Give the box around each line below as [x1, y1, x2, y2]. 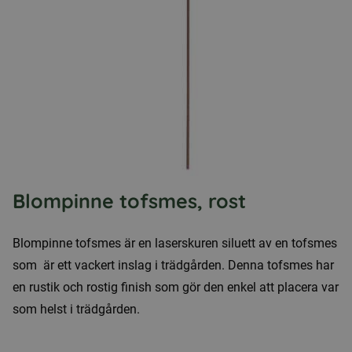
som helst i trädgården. [13, 302, 140, 317]
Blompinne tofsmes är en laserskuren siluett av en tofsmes [13, 236, 337, 251]
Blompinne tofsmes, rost [13, 189, 246, 213]
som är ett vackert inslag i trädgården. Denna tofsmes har [13, 258, 334, 273]
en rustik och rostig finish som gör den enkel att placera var [13, 280, 339, 295]
